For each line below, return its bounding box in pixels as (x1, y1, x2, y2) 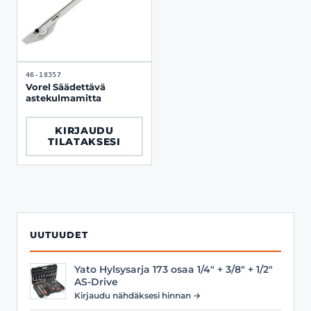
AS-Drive (74, 276, 118, 287)
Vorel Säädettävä (26, 81, 106, 92)
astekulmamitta (26, 92, 102, 103)
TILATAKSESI (48, 136, 121, 147)
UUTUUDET (30, 229, 88, 240)
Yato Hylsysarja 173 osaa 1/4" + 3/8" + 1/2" (74, 263, 273, 275)
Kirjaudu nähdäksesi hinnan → (74, 289, 201, 301)
